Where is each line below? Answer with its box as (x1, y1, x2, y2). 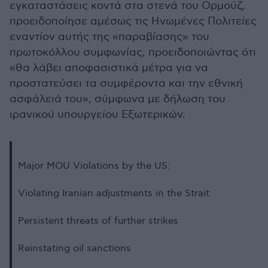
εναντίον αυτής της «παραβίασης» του (10, 31, 209, 43)
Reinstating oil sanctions (18, 243, 131, 254)
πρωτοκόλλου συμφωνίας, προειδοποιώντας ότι (10, 46, 256, 59)
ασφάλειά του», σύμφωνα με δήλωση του (10, 93, 226, 105)
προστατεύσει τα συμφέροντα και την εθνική (10, 77, 243, 90)
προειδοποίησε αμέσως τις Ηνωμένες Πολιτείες (10, 15, 257, 28)
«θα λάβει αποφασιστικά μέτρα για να (10, 62, 208, 74)
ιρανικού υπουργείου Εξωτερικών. (10, 108, 185, 121)
